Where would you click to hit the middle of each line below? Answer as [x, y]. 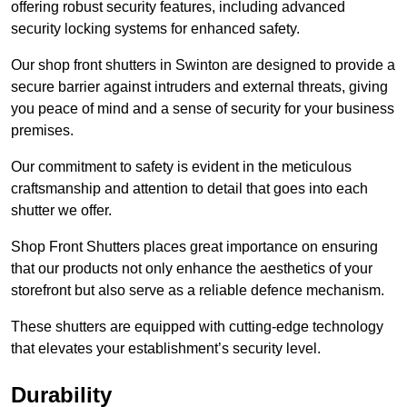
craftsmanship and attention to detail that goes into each [189, 188]
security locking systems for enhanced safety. [157, 28]
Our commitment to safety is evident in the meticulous [181, 166]
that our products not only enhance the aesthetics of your [192, 268]
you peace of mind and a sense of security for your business [203, 108]
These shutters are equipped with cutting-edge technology [197, 326]
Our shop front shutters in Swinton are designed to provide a [203, 65]
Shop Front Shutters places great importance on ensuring [194, 246]
